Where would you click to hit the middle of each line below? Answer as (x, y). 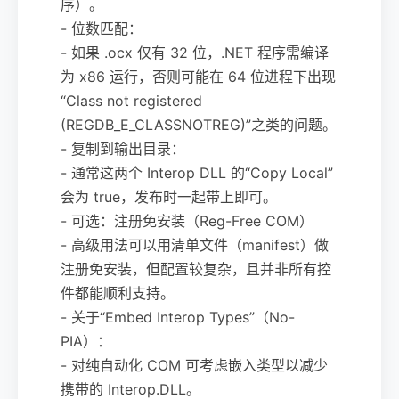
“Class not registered (131, 100)
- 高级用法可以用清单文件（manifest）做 (195, 244)
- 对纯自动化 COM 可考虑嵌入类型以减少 (194, 365)
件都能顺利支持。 (118, 293)
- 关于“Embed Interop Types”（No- (178, 317)
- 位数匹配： (102, 28)
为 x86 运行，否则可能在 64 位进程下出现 (198, 76)
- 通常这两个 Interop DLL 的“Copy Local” (197, 172)
